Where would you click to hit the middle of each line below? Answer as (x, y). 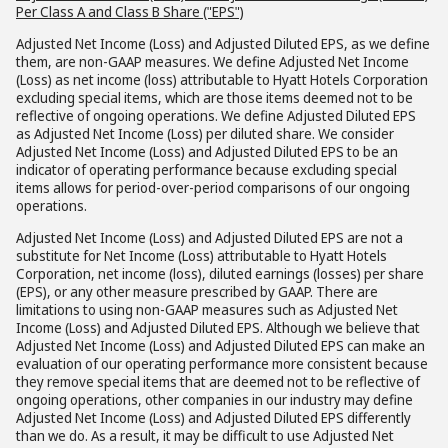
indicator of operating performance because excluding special (206, 169)
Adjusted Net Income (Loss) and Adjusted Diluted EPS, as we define (223, 43)
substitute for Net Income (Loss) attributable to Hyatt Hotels (201, 255)
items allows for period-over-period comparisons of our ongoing (213, 187)
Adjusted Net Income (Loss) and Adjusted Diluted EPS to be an (207, 151)
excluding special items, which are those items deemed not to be (214, 97)
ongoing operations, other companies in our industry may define (214, 399)
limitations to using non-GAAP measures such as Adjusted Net (207, 309)
